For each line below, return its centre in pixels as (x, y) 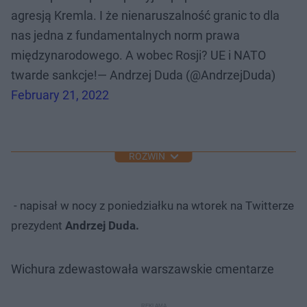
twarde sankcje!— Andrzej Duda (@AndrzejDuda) (143, 75)
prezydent (37, 225)
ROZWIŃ (147, 157)
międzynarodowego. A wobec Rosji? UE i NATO (138, 55)
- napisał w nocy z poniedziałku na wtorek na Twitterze (152, 205)
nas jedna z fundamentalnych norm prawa (125, 35)
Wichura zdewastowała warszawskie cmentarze (143, 269)
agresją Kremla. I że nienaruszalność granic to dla (145, 15)
